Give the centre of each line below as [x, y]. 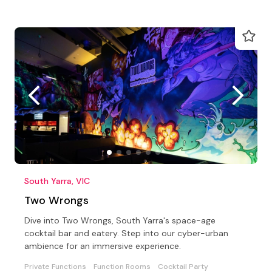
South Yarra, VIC [57, 181]
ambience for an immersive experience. [103, 246]
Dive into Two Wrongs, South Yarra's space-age [120, 220]
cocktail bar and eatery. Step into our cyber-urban [126, 233]
